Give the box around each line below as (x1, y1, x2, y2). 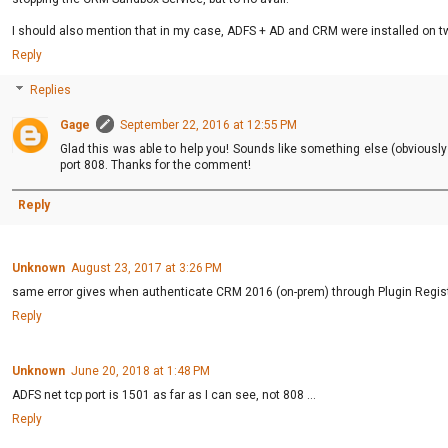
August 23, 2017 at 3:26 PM (71, 260, 222, 275)
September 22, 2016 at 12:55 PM (120, 117, 297, 132)
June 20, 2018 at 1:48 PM (71, 363, 210, 378)
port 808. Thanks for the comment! (60, 157, 251, 172)
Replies (30, 83, 72, 98)
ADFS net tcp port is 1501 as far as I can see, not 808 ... (12, 387, 316, 402)
